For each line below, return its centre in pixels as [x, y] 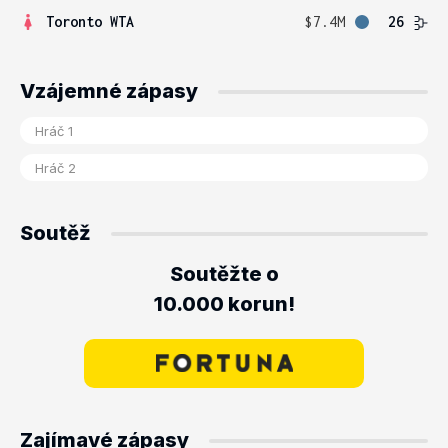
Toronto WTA [90, 21]
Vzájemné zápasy [109, 91]
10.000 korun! [224, 304]
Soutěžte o [224, 274]
